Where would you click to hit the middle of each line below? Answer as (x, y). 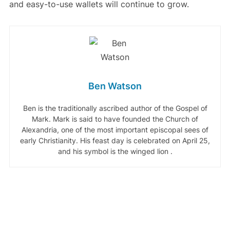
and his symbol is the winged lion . (115, 151)
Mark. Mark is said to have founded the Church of (115, 119)
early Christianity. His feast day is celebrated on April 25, (115, 140)
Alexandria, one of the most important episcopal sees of (115, 129)
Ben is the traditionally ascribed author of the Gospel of (115, 108)
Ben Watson (115, 86)
